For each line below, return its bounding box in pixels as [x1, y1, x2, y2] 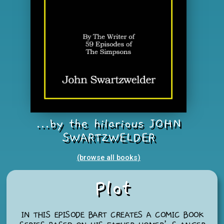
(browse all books [76, 153, 137, 162]
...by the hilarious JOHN [35, 116, 181, 131]
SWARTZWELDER [62, 130, 155, 145]
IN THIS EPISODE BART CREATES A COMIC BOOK [20, 209, 203, 220]
